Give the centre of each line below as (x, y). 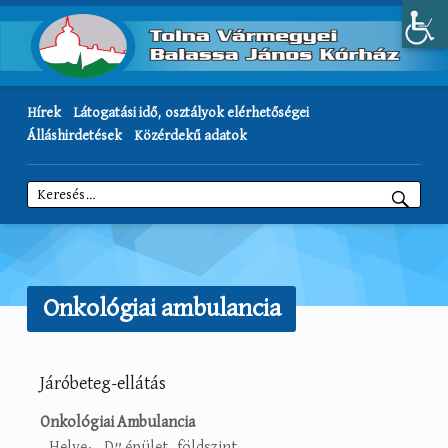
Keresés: (53, 181)
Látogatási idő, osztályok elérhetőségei (190, 113)
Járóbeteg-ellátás (103, 383)
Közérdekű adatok (190, 136)
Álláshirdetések (74, 136)
